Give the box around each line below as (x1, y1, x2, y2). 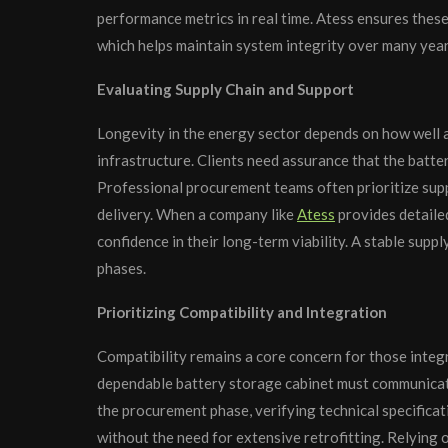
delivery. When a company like (97, 205, 297, 224)
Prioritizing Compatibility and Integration (97, 303, 387, 322)
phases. (97, 259, 146, 278)
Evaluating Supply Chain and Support (97, 80, 354, 99)
